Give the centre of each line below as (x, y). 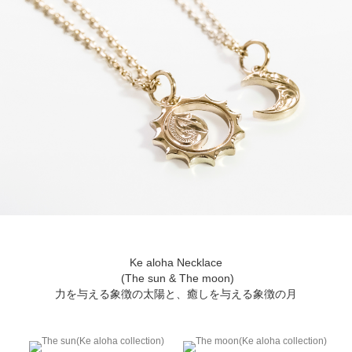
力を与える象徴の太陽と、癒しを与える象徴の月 (176, 293)
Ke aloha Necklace (176, 262)
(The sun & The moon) (176, 278)
